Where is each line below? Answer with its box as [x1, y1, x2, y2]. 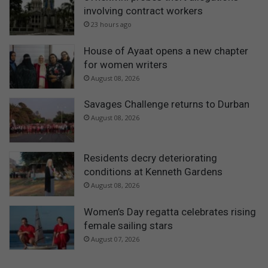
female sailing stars [84, 219, 173, 232]
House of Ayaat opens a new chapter [84, 44, 248, 57]
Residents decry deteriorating [84, 152, 217, 165]
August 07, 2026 [91, 234, 139, 243]
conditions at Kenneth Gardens [84, 166, 223, 178]
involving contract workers [84, 5, 203, 17]
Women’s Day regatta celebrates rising [84, 205, 256, 218]
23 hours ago [91, 20, 132, 29]
